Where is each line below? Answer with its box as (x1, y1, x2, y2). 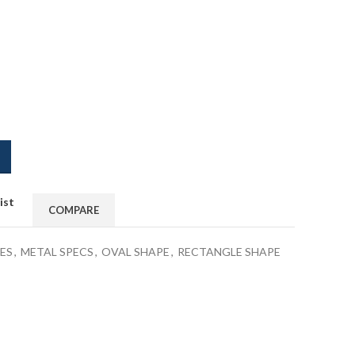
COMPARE (48, 204, 99, 216)
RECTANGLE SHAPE (177, 245, 281, 258)
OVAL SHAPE (101, 245, 170, 258)
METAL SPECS (21, 245, 94, 258)
